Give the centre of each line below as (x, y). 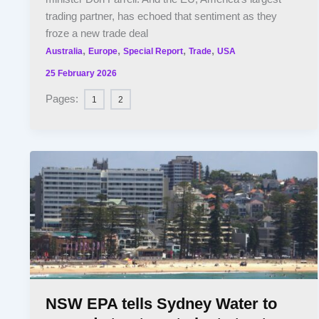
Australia (64, 51)
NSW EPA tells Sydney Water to (162, 304)
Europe (103, 51)
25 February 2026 (82, 73)
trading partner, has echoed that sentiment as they (162, 17)
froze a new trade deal (97, 34)
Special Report (153, 51)
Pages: (64, 99)
